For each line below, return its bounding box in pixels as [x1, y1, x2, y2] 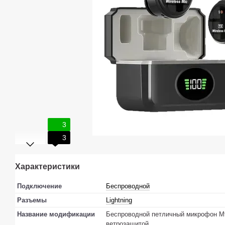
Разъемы [17, 196, 47, 204]
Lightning [106, 196, 132, 204]
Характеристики [15, 162, 80, 171]
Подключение [17, 182, 62, 190]
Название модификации [17, 210, 95, 218]
